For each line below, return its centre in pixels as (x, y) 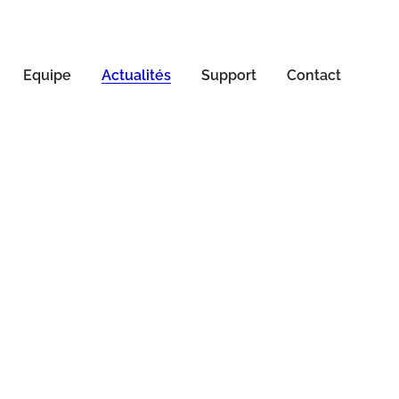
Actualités (136, 75)
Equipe (47, 75)
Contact (314, 75)
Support (229, 75)
